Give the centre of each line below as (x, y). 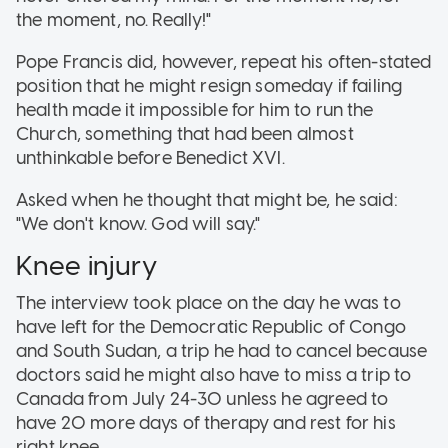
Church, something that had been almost (185, 133)
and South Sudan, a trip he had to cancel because (222, 351)
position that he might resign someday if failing (209, 85)
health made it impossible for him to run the (195, 109)
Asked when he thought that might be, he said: (207, 199)
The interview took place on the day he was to (208, 303)
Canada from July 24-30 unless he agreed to (202, 399)
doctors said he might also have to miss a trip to (214, 375)
